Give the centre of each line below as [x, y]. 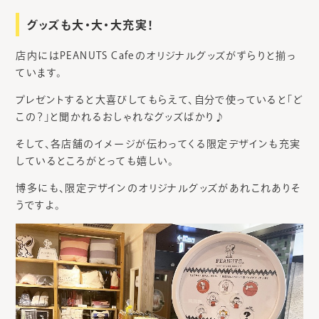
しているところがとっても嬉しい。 [95, 161]
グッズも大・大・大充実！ [90, 25]
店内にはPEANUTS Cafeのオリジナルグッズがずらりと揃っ [156, 56]
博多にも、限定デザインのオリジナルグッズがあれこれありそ [158, 188]
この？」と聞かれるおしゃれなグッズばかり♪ [121, 117]
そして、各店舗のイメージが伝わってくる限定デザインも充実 [158, 144]
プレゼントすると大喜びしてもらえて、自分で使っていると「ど [159, 100]
